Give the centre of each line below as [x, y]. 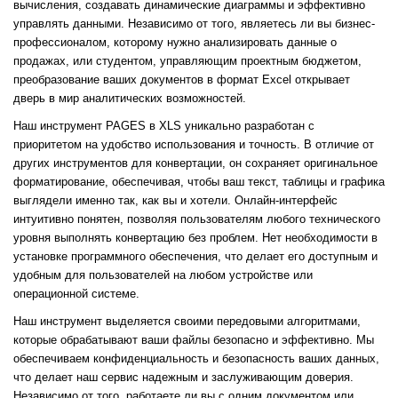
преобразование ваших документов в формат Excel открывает [182, 80]
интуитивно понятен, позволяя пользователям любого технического [197, 219]
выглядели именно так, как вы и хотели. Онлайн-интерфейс [175, 201]
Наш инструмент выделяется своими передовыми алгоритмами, [187, 322]
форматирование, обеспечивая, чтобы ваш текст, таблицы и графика [199, 182]
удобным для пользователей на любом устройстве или [163, 275]
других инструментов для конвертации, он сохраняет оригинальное [195, 163]
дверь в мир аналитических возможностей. [130, 99]
